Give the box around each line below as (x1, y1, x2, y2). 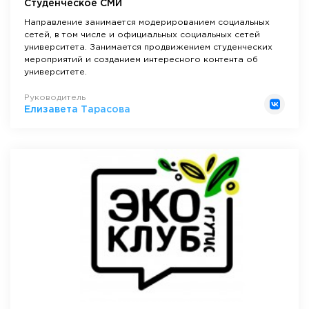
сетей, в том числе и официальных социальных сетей (24, 31, 260, 39)
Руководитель (24, 94, 86, 102)
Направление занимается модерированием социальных (24, 19, 270, 27)
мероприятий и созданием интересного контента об (24, 56, 258, 64)
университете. (24, 68, 87, 77)
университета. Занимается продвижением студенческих (24, 43, 272, 52)
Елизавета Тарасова (24, 106, 130, 114)
